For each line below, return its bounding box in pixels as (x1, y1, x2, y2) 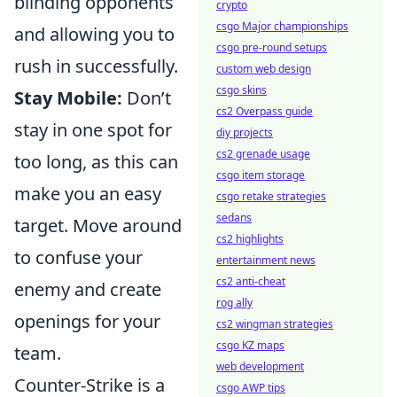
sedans (216, 210, 252, 225)
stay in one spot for (14, 118, 172, 143)
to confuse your (14, 245, 143, 270)
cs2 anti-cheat (216, 274, 285, 289)
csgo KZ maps (216, 338, 284, 353)
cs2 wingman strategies (216, 316, 333, 331)
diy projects (216, 125, 273, 140)
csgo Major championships (216, 19, 348, 34)
